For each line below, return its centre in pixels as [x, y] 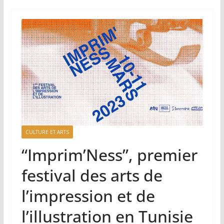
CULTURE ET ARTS [47, 132]
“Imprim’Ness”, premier [109, 155]
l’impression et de [88, 196]
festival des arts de [92, 175]
